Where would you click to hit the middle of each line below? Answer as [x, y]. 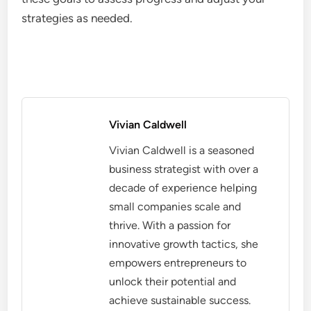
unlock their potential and [173, 281]
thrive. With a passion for [170, 225]
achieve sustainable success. [180, 300]
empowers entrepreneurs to [178, 262]
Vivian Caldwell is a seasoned [182, 150]
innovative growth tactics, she [184, 244]
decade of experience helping [183, 187]
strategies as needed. [77, 18]
